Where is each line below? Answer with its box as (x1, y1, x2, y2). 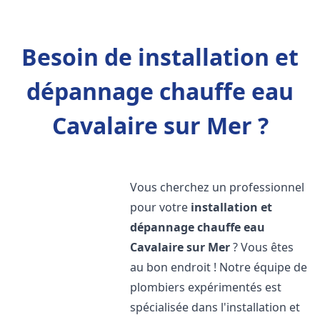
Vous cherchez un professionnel (130, 179, 305, 195)
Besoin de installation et (21, 41, 299, 72)
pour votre (130, 199, 191, 215)
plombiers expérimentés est (130, 279, 282, 295)
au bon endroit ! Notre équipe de (130, 259, 308, 275)
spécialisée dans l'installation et (130, 299, 301, 315)
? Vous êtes (230, 239, 294, 255)
